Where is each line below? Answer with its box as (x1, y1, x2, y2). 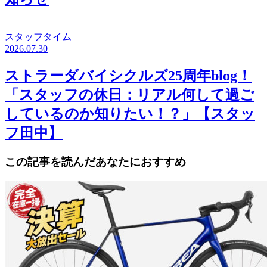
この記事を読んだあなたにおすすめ (5, 155, 186, 168)
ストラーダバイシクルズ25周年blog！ (5, 67, 252, 83)
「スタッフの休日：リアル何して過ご (5, 86, 254, 103)
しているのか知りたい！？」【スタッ (5, 105, 255, 122)
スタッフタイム (5, 31, 72, 42)
